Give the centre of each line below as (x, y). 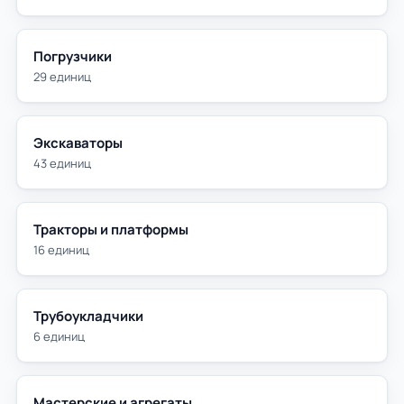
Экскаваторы (78, 143)
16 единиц (61, 250)
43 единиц (62, 163)
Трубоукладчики (88, 316)
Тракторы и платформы (111, 230)
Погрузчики (73, 56)
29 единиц (62, 77)
